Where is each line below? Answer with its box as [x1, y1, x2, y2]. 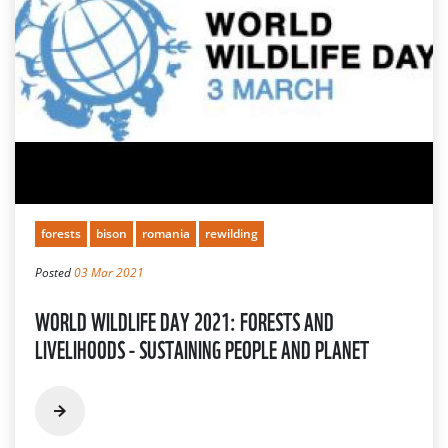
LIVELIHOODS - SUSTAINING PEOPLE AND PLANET [35, 329, 369, 366]
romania [142, 224, 190, 242]
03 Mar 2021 [74, 263, 144, 281]
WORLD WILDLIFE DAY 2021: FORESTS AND [35, 301, 334, 338]
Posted [35, 263, 74, 281]
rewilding [205, 224, 258, 242]
